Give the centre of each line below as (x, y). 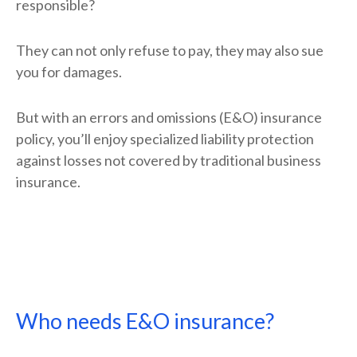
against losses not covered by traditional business (169, 160)
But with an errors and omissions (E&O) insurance (169, 117)
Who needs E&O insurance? (145, 321)
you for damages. (69, 72)
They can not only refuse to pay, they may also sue (170, 50)
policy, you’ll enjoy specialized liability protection (165, 139)
